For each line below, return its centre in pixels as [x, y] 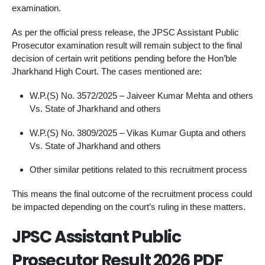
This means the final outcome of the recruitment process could [132, 194]
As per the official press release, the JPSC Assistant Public [125, 32]
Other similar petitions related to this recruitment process [138, 170]
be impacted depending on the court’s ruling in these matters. [129, 207]
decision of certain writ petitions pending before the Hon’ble [124, 58]
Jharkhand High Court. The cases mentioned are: [107, 71]
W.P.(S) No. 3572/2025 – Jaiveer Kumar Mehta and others [141, 95]
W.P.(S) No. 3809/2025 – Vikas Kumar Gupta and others [138, 132]
